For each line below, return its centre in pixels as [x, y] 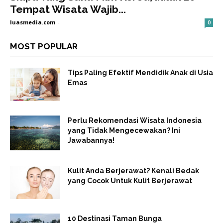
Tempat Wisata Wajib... [68, 9]
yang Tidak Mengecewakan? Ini [124, 131]
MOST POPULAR [44, 47]
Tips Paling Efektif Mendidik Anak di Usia [140, 73]
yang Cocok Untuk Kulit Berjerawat [130, 181]
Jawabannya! [91, 141]
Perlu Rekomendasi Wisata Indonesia [135, 121]
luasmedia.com [33, 22]
